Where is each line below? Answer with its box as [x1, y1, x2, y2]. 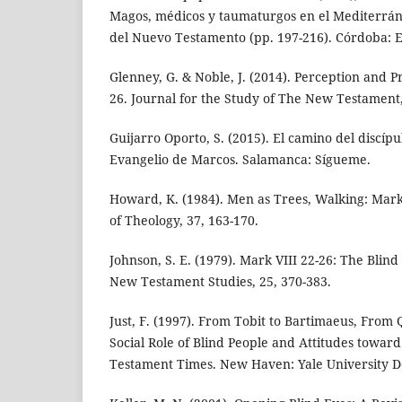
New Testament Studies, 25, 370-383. [109, 273, 331, 291]
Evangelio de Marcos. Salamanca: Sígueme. [109, 151, 371, 169]
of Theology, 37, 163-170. [109, 212, 258, 230]
